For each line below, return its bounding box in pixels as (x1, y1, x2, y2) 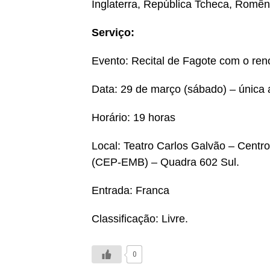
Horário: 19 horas (92, 111, 175, 124)
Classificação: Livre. (92, 213, 188, 225)
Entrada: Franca (92, 184, 169, 196)
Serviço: (92, 27, 134, 39)
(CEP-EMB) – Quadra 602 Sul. (92, 156, 239, 168)
